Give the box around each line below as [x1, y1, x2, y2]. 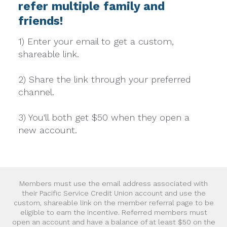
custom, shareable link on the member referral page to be [13, 198, 214, 207]
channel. [18, 87, 54, 98]
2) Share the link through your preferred [18, 74, 191, 85]
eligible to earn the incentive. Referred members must [20, 208, 207, 216]
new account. [18, 125, 77, 136]
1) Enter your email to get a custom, [18, 36, 174, 47]
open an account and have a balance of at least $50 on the [12, 217, 215, 226]
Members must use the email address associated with [19, 179, 208, 187]
